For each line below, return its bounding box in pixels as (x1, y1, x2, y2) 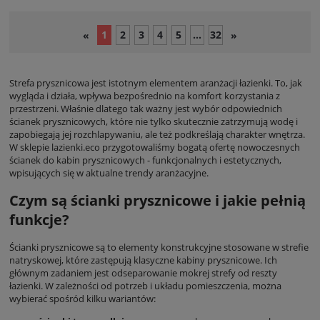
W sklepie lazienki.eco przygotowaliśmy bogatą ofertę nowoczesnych (9, 140, 300, 154)
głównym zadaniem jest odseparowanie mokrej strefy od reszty (9, 266, 277, 279)
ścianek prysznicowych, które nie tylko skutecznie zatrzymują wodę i (9, 114, 298, 128)
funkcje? (9, 209, 69, 229)
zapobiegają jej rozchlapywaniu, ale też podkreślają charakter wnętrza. (9, 127, 305, 141)
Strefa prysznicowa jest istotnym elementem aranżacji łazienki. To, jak (9, 76, 302, 89)
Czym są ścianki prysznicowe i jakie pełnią (9, 190, 306, 210)
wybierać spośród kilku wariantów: (9, 291, 156, 305)
